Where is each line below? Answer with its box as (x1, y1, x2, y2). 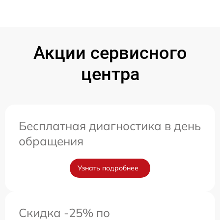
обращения (19, 134, 83, 148)
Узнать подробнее (78, 164, 138, 172)
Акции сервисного (33, 43, 187, 63)
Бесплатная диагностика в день (19, 118, 201, 133)
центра (81, 64, 139, 84)
